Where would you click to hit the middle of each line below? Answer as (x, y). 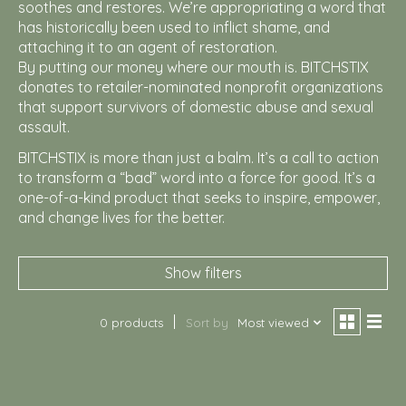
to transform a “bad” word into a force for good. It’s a (197, 178)
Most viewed (273, 323)
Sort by (207, 323)
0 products (131, 323)
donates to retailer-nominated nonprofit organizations (201, 87)
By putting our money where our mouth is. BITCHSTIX (193, 68)
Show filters (203, 273)
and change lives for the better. (121, 218)
